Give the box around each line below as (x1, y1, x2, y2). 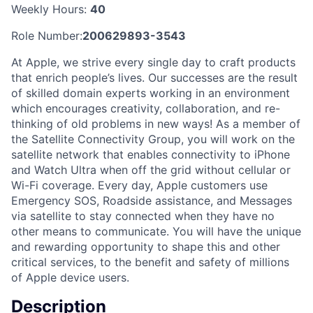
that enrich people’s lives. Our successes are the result (11, 70, 298, 85)
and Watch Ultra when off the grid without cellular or (11, 162, 291, 177)
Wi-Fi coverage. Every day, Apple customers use (11, 177, 268, 192)
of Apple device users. (11, 270, 129, 284)
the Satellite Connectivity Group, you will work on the (11, 131, 295, 146)
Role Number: (11, 28, 82, 43)
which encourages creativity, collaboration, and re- (11, 101, 280, 115)
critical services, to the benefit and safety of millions (11, 254, 289, 269)
